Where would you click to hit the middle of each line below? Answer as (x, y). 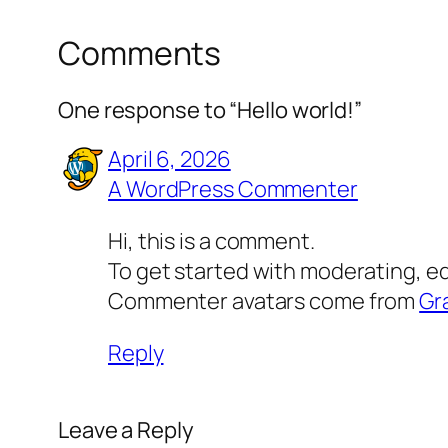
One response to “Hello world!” (210, 109)
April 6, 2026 (169, 158)
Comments (140, 53)
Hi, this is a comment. (211, 240)
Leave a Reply (126, 429)
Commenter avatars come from (264, 300)
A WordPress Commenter (233, 188)
